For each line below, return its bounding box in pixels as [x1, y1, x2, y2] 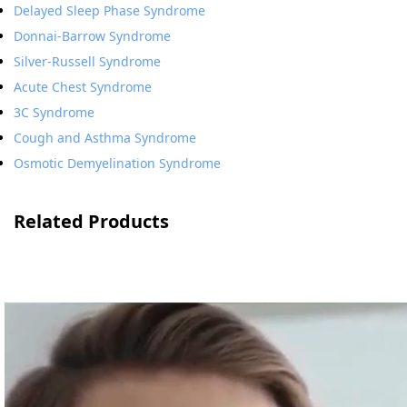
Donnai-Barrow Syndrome [14, 27, 171, 45]
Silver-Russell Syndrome [14, 53, 161, 70]
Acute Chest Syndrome [14, 78, 152, 95]
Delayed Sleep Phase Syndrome [14, 2, 205, 19]
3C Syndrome [14, 104, 94, 121]
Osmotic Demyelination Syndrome [14, 154, 221, 172]
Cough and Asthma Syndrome [14, 129, 196, 146]
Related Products [14, 209, 169, 233]
